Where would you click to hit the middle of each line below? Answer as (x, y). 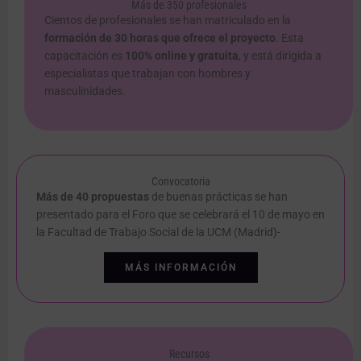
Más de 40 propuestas (94, 197)
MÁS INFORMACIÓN (180, 268)
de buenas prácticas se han (220, 197)
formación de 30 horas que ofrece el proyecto (160, 38)
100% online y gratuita (182, 56)
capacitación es (85, 56)
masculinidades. (86, 91)
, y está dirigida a (280, 56)
